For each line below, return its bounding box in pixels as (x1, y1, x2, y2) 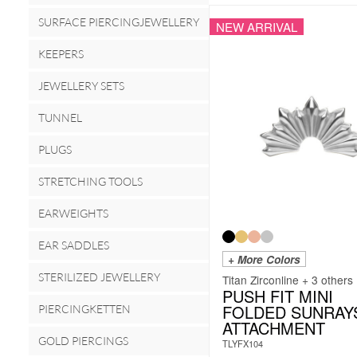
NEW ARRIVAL (216, 18, 297, 35)
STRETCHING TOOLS (38, 174, 143, 188)
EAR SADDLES (38, 237, 109, 252)
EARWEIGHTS (38, 206, 108, 220)
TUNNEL (38, 110, 82, 124)
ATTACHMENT (222, 316, 325, 340)
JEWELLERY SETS (38, 78, 124, 92)
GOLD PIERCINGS (38, 333, 128, 347)
